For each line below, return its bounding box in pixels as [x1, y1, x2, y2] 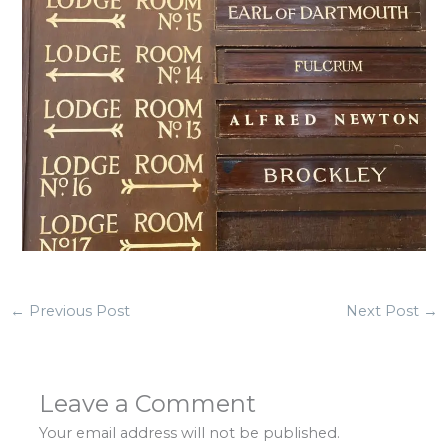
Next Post [346, 302, 424, 321]
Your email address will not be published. [39, 423, 341, 442]
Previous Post [24, 302, 130, 321]
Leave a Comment [39, 388, 257, 418]
